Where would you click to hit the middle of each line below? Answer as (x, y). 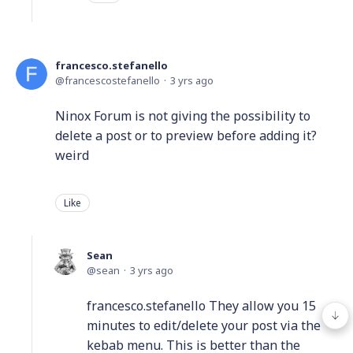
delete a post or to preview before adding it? (188, 135)
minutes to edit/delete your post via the (204, 325)
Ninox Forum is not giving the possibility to (183, 115)
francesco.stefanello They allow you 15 (201, 305)
